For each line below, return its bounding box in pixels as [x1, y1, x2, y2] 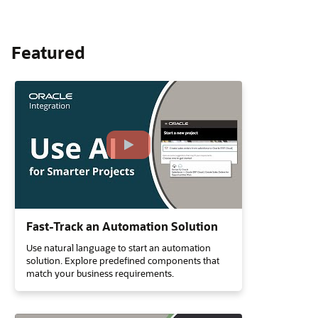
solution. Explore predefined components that [26, 254, 219, 266]
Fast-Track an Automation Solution [26, 219, 218, 234]
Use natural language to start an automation [26, 241, 211, 253]
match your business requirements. [26, 267, 174, 279]
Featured [11, 41, 85, 63]
